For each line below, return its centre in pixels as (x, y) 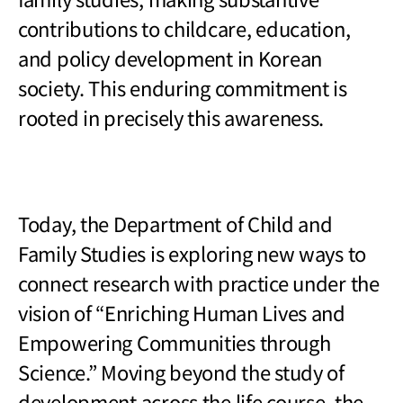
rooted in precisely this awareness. (171, 117)
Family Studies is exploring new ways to (193, 253)
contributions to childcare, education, (184, 28)
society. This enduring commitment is (183, 88)
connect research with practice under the (199, 283)
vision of (57, 313)
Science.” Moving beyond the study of (181, 372)
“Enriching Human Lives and (220, 313)
